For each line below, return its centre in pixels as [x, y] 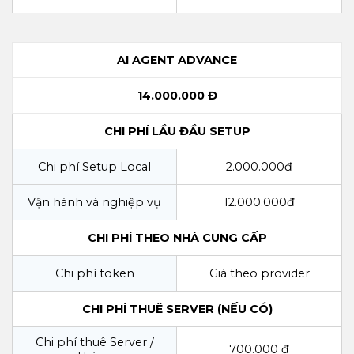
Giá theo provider [259, 273]
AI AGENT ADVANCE [177, 60]
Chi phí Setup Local [94, 166]
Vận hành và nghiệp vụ [94, 202]
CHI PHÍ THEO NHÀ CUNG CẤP [177, 237]
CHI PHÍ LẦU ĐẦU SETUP [177, 131]
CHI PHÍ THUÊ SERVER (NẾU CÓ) [177, 309]
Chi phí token [94, 273]
